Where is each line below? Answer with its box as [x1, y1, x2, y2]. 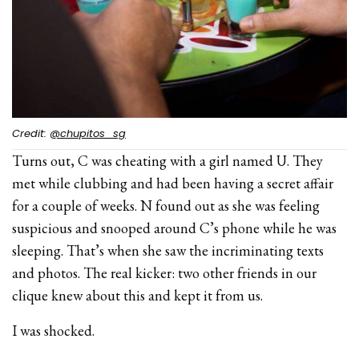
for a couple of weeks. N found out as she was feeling [12, 196, 321, 215]
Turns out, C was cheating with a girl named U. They [12, 151, 324, 170]
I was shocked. [12, 321, 95, 340]
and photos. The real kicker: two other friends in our [12, 263, 317, 282]
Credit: [12, 125, 50, 141]
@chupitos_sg [50, 125, 126, 141]
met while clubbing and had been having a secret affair [12, 173, 334, 192]
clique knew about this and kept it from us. [12, 285, 264, 305]
